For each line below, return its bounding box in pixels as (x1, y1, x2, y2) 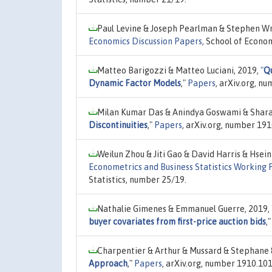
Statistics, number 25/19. (89, 174, 186, 185)
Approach (89, 258, 127, 268)
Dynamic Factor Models (89, 78, 181, 88)
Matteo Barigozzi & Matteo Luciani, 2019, (97, 65, 260, 75)
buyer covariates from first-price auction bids (89, 216, 266, 226)
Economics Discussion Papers (89, 36, 202, 46)
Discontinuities (89, 120, 148, 130)
